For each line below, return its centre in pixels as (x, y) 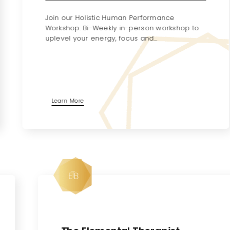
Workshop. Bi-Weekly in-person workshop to (112, 28)
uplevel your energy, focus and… (91, 38)
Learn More (57, 100)
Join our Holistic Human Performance (99, 17)
